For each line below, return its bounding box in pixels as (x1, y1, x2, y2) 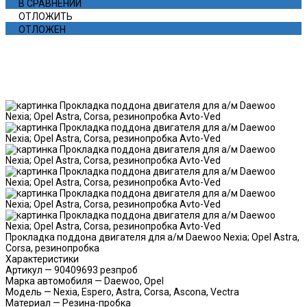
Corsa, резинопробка (5, 242, 99, 254)
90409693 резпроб (54, 264, 138, 275)
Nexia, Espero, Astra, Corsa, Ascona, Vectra (53, 286, 239, 297)
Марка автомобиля (5, 275, 93, 286)
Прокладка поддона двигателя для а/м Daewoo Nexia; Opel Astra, (5, 231, 299, 243)
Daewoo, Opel (104, 275, 164, 286)
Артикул (5, 264, 42, 275)
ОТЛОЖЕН (19, 23, 66, 35)
